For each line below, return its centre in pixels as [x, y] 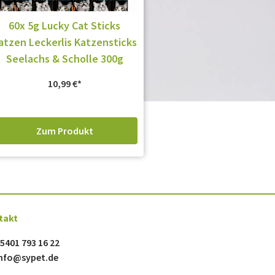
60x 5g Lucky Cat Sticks [65, 26]
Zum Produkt [64, 130]
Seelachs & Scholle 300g [64, 59]
